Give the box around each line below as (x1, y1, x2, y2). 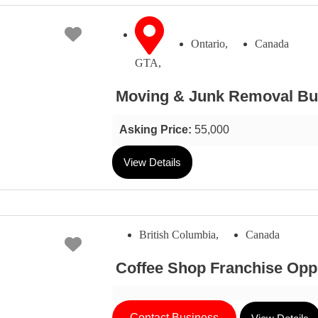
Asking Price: (119, 124, 194, 136)
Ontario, (190, 37, 228, 50)
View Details (123, 156, 181, 169)
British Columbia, (138, 229, 219, 241)
